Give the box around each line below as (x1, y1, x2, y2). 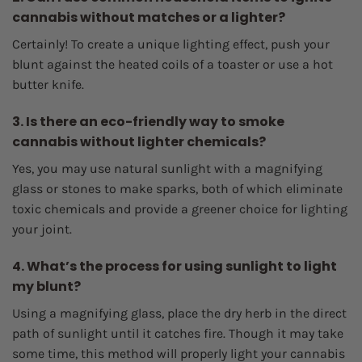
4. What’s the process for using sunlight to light (12, 256, 337, 276)
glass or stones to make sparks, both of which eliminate (12, 181, 343, 197)
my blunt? (12, 276, 81, 296)
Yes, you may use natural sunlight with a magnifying (12, 161, 322, 177)
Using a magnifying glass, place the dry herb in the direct (12, 305, 347, 321)
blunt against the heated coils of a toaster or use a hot (12, 57, 333, 73)
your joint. (12, 221, 72, 238)
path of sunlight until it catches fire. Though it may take (12, 325, 343, 341)
